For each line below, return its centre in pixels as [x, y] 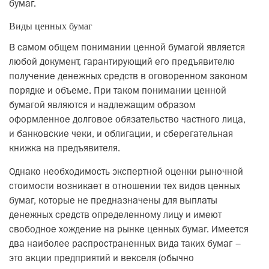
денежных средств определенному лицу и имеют [115, 216]
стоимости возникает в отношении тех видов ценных [125, 187]
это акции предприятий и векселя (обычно [101, 259]
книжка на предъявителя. [65, 149]
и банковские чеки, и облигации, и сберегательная [121, 134]
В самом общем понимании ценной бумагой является [127, 48]
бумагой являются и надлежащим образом [102, 106]
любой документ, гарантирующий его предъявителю [122, 62]
